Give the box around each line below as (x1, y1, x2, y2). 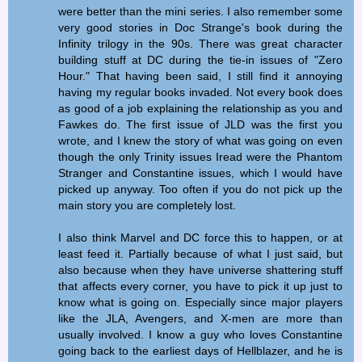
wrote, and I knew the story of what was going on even (58, 133, 343, 147)
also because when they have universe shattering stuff (58, 263, 343, 276)
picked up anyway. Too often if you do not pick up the (58, 182, 343, 196)
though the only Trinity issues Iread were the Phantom (58, 149, 343, 163)
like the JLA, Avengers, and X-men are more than (58, 311, 343, 325)
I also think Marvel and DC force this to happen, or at (58, 230, 343, 244)
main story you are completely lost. (58, 198, 237, 212)
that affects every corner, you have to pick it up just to (58, 279, 343, 293)
